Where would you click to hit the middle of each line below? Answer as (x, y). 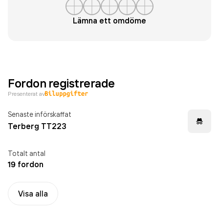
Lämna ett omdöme (109, 21)
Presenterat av (26, 94)
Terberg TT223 (37, 126)
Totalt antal (27, 153)
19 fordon (26, 164)
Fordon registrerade (61, 83)
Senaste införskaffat (40, 114)
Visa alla (33, 194)
